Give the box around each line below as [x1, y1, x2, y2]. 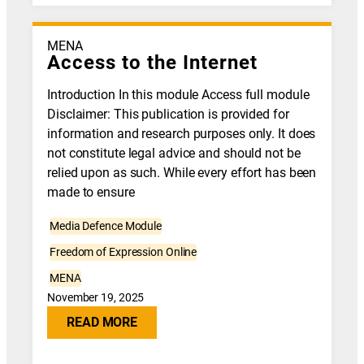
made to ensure [47, 184, 135, 200]
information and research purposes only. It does [47, 126, 316, 141]
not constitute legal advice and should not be [47, 145, 301, 161]
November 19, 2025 [47, 291, 145, 305]
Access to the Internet [47, 50, 258, 74]
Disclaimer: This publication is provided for [47, 106, 289, 122]
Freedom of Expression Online [50, 245, 197, 259]
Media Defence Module [50, 219, 162, 233]
